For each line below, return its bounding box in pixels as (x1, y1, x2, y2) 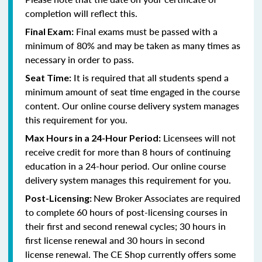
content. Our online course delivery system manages (25, 98, 239, 112)
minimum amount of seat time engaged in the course (25, 84, 240, 98)
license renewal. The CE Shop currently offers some (25, 247, 236, 261)
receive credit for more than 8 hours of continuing (25, 144, 230, 158)
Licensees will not (161, 130, 236, 144)
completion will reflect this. (25, 6, 137, 20)
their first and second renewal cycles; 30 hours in (25, 219, 226, 233)
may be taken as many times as (115, 38, 240, 52)
